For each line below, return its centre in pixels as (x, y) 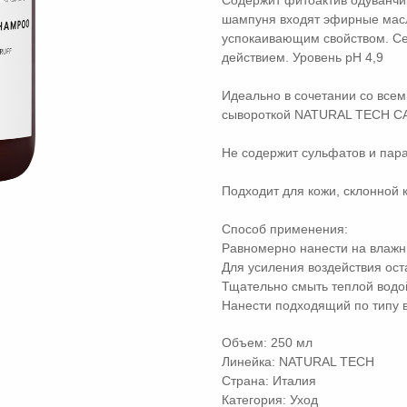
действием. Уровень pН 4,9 (303, 58)
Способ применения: (285, 229)
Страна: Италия (269, 381)
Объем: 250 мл (267, 343)
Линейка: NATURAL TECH (298, 362)
